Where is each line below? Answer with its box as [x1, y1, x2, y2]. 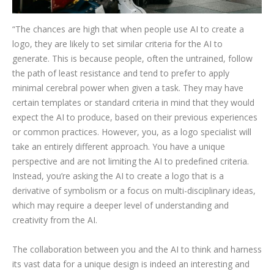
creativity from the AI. [12, 213, 97, 226]
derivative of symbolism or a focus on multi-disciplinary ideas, [12, 184, 256, 196]
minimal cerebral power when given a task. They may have [12, 81, 243, 94]
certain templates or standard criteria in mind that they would [12, 96, 254, 108]
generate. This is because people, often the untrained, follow [12, 52, 253, 64]
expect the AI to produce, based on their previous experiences [12, 111, 257, 123]
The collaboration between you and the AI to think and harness [12, 243, 262, 255]
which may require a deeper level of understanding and [12, 199, 229, 211]
